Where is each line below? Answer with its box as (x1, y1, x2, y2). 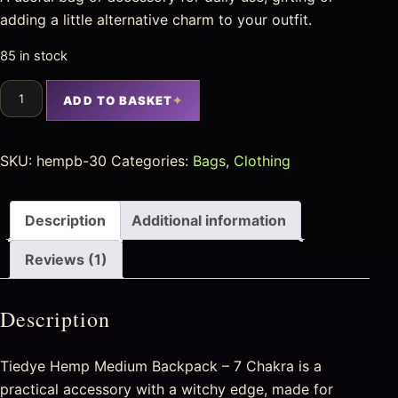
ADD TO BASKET (63, 92, 173, 107)
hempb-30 (36, 151, 107, 170)
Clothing (234, 151, 291, 170)
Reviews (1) (25, 250, 107, 268)
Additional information (131, 211, 286, 229)
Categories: (111, 151, 193, 170)
